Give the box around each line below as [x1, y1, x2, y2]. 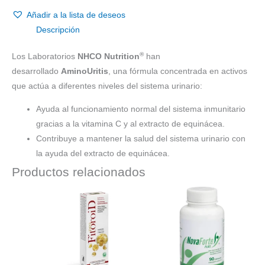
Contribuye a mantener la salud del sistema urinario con [36, 134, 246, 143]
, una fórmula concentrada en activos [108, 67, 247, 76]
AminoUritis [61, 67, 108, 76]
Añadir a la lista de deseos [27, 10, 125, 20]
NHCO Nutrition [77, 52, 140, 62]
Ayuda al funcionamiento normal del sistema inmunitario [36, 104, 246, 114]
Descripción [36, 25, 80, 34]
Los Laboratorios [12, 52, 77, 62]
